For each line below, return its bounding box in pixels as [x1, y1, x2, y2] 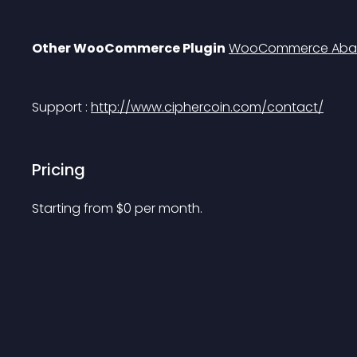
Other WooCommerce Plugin [32, 39, 226, 57]
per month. [135, 199, 202, 218]
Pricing [32, 159, 85, 181]
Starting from [32, 199, 116, 218]
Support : [32, 98, 91, 116]
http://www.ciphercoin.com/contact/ [91, 98, 324, 116]
